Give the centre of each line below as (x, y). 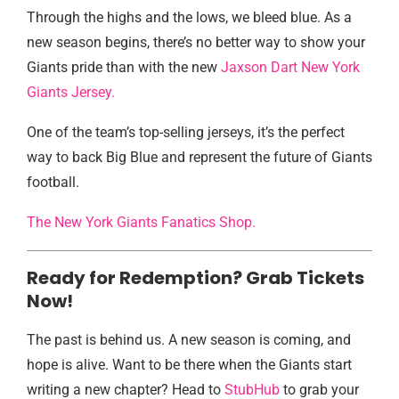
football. (53, 182)
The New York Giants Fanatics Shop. (141, 222)
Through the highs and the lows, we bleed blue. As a (189, 17)
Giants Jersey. (71, 92)
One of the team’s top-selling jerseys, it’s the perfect (186, 132)
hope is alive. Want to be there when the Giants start (189, 365)
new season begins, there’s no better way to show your (196, 42)
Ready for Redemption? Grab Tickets (195, 278)
